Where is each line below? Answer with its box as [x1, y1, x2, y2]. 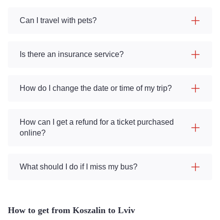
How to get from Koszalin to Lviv [8, 205, 135, 215]
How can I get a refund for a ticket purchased [20, 118, 174, 126]
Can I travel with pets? [20, 16, 97, 25]
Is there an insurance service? [20, 50, 124, 58]
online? [20, 129, 46, 137]
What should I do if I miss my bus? [20, 163, 137, 171]
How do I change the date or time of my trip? [20, 84, 172, 92]
